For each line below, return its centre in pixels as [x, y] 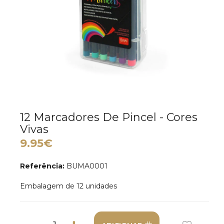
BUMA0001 [86, 166]
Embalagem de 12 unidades [68, 186]
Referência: [42, 166]
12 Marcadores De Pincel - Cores [109, 117]
